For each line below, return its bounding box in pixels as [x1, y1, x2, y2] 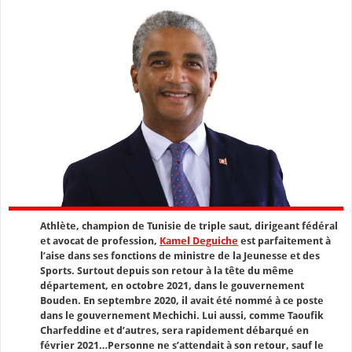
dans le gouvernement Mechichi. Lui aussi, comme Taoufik [40, 309, 324, 321]
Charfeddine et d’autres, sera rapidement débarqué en [40, 324, 309, 336]
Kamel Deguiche [159, 234, 238, 247]
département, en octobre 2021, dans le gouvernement [40, 279, 304, 291]
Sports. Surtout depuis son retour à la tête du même [40, 264, 294, 277]
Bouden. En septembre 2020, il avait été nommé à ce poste [40, 294, 324, 306]
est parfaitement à [238, 234, 331, 247]
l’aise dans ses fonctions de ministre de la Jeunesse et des [40, 249, 320, 262]
